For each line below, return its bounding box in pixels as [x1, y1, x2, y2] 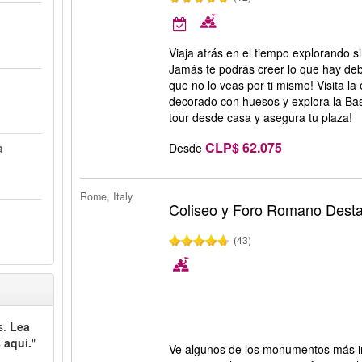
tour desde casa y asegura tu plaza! [169, 109, 353, 125]
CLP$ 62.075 [205, 137, 283, 157]
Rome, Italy [80, 189, 133, 204]
